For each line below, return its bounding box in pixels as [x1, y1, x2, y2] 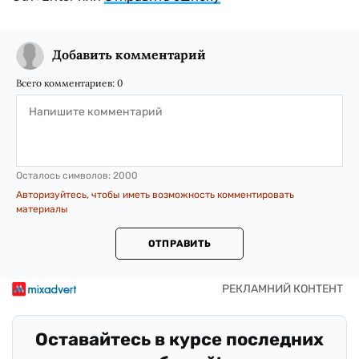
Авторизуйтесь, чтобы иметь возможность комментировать [16, 189, 294, 200]
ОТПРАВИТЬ [147, 238, 212, 249]
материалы [16, 204, 68, 215]
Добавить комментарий [52, 46, 206, 63]
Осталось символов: [16, 170, 113, 181]
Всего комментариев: [16, 77, 117, 89]
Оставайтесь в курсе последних [35, 329, 324, 350]
